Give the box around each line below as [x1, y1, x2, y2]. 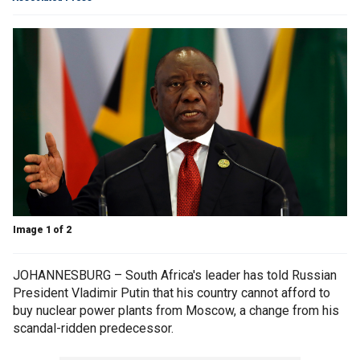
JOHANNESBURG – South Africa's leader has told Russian [13, 268, 337, 284]
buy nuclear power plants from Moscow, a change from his [13, 303, 339, 319]
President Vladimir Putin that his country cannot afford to [13, 285, 330, 301]
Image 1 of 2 [13, 224, 72, 236]
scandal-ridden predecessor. [13, 321, 174, 337]
